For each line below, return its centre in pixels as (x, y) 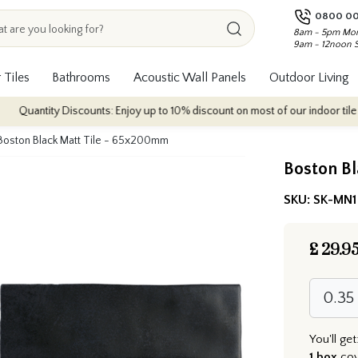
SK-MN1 (335, 199)
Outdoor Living (309, 77)
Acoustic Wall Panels (190, 77)
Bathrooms (82, 77)
